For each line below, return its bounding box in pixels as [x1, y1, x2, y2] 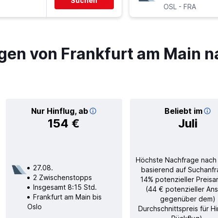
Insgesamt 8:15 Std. [33, 182, 97, 191]
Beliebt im [164, 106, 202, 116]
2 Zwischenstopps [33, 173, 92, 182]
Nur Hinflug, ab [31, 106, 88, 116]
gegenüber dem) [160, 194, 216, 203]
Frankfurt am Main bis [33, 192, 102, 201]
